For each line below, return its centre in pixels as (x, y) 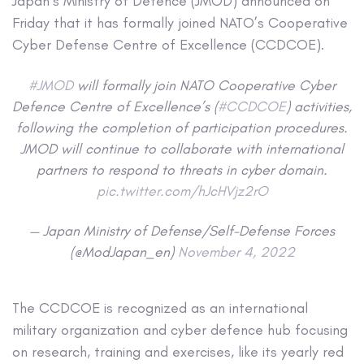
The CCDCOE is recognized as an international (160, 308)
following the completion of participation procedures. (182, 127)
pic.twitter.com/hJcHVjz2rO (182, 190)
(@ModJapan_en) (123, 251)
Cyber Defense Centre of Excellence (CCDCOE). (168, 44)
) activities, (319, 106)
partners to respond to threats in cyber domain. (182, 169)
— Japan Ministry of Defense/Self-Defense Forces (182, 230)
